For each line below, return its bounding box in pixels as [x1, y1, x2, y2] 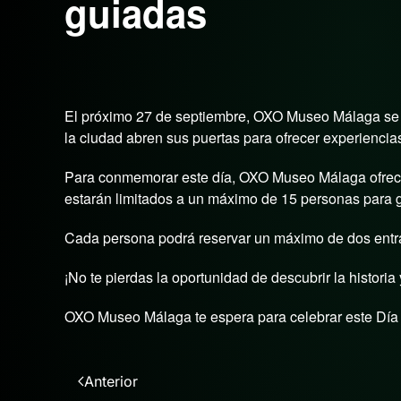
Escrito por [64, 53, 131, 69]
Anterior [84, 371, 138, 390]
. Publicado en [309, 53, 396, 69]
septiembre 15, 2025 [188, 53, 309, 69]
